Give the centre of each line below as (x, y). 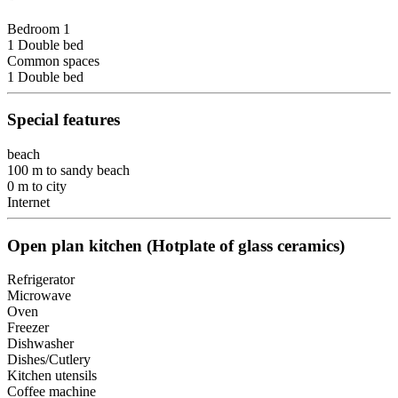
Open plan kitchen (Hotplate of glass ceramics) (176, 245)
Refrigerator (41, 280)
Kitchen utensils (52, 376)
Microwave (39, 296)
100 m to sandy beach (68, 170)
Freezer (28, 328)
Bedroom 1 (39, 28)
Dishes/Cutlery (49, 360)
